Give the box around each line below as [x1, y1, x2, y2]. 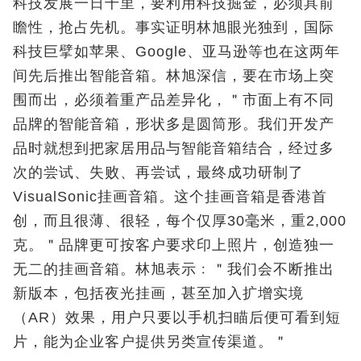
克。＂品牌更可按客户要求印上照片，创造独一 [13, 236, 334, 253]
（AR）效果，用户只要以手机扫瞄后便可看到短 [13, 309, 341, 326]
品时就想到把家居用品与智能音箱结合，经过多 [13, 139, 334, 156]
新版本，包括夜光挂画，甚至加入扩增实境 [13, 284, 304, 301]
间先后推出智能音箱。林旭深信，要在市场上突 [13, 67, 334, 84]
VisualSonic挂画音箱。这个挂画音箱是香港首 [13, 188, 327, 205]
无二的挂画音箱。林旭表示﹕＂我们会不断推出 [13, 260, 334, 277]
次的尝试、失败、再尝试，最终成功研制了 [13, 164, 304, 180]
